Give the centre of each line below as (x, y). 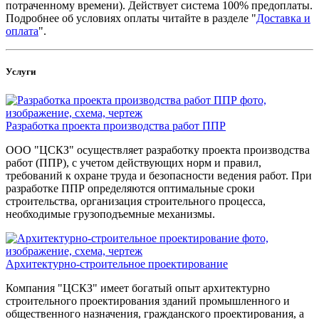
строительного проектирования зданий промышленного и (148, 300)
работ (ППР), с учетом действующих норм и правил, (134, 162)
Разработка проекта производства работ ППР (116, 125)
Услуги (21, 72)
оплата (22, 31)
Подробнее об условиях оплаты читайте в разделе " (131, 19)
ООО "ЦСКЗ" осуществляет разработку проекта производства (158, 150)
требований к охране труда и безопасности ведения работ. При (159, 175)
